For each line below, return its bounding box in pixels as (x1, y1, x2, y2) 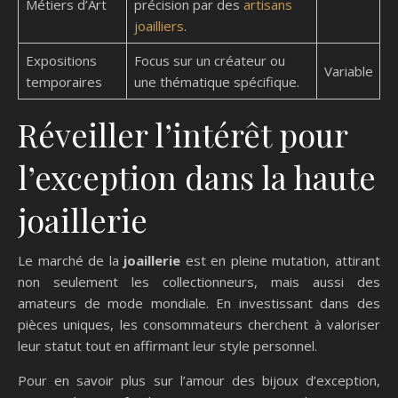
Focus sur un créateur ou (133, 52, 285, 70)
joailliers (133, 17, 184, 36)
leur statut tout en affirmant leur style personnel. (18, 337, 317, 355)
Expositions (25, 52, 97, 70)
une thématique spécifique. (133, 73, 299, 92)
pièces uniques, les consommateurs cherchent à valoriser (18, 315, 380, 334)
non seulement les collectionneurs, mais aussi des (18, 273, 380, 291)
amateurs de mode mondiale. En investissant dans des (18, 294, 380, 313)
